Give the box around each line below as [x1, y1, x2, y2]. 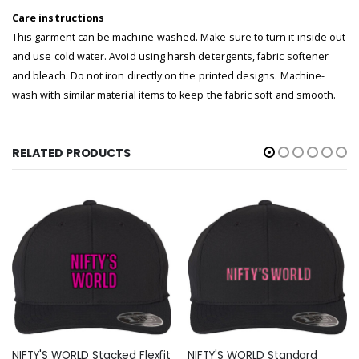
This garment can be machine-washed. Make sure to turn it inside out [12, 30, 346, 44]
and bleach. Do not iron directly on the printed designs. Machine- [12, 68, 325, 83]
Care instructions [12, 10, 105, 25]
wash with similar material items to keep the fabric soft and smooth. [12, 87, 337, 102]
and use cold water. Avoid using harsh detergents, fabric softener [12, 49, 329, 63]
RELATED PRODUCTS [12, 145, 131, 162]
